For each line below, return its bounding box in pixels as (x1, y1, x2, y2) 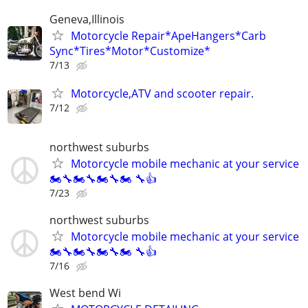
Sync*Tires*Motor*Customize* (49, 43, 210, 59)
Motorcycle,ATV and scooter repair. (71, 86, 254, 102)
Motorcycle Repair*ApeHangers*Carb (71, 28, 266, 44)
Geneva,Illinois (49, 12, 124, 27)
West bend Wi (49, 285, 121, 300)
